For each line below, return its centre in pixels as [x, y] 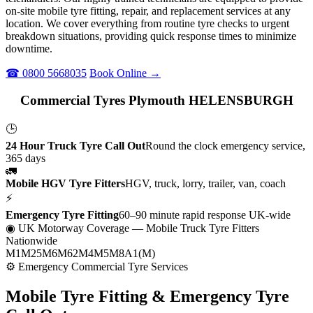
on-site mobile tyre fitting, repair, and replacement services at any [148, 10]
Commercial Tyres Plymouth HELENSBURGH [156, 100]
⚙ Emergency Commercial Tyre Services [97, 267]
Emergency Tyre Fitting [62, 215]
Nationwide [31, 241]
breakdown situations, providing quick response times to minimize [151, 36]
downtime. [29, 48]
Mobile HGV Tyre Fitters [65, 184]
